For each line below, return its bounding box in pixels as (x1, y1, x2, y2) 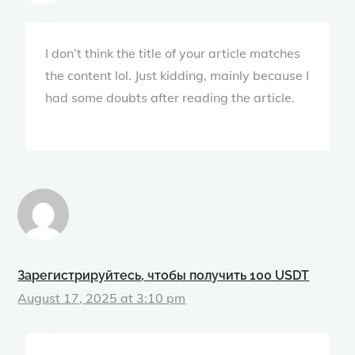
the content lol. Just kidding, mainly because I (45, 67, 310, 83)
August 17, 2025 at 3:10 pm (17, 289, 186, 306)
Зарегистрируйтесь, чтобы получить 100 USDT (17, 267, 310, 283)
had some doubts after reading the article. (45, 89, 296, 105)
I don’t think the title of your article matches (45, 44, 301, 61)
